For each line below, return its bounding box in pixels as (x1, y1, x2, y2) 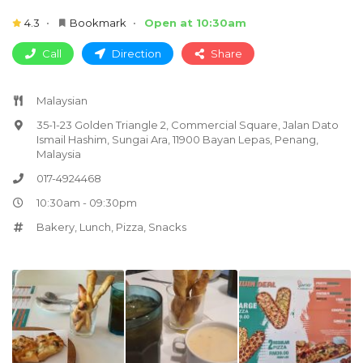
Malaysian (36, 93, 88, 107)
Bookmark (69, 15, 126, 29)
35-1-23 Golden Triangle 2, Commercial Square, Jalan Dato (36, 117, 339, 131)
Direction (109, 46, 161, 60)
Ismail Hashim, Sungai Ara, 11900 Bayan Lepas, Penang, (36, 132, 318, 146)
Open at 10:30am (143, 15, 246, 29)
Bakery (36, 220, 75, 233)
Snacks (148, 220, 186, 233)
